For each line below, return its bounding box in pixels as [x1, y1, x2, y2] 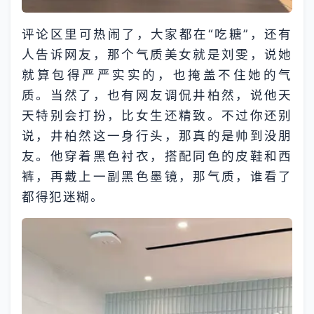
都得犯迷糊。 [22, 189, 104, 204]
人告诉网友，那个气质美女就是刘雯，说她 [22, 46, 292, 62]
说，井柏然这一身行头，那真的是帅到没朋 [22, 128, 292, 143]
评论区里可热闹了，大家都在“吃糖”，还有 [22, 26, 292, 41]
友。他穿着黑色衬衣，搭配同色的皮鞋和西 [22, 148, 292, 163]
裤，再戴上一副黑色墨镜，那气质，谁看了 [22, 168, 292, 184]
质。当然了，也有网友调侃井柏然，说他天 [22, 87, 292, 102]
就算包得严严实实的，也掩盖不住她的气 [22, 67, 292, 82]
